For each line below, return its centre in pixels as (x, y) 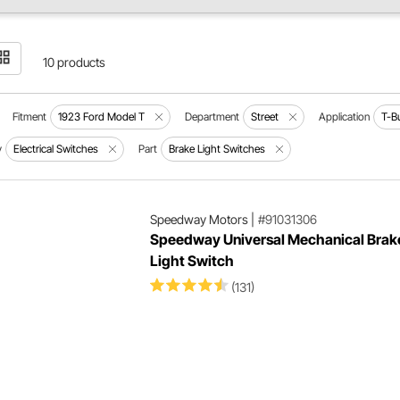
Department (212, 117)
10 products (75, 62)
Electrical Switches (56, 149)
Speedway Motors (199, 219)
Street (265, 117)
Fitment (30, 117)
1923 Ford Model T (102, 117)
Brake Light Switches (217, 149)
